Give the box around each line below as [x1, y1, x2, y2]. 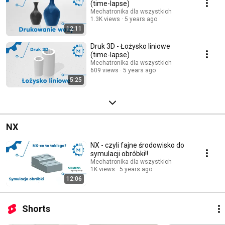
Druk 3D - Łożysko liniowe [90, 42, 170, 50]
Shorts [22, 203, 50, 214]
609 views [90, 66, 119, 74]
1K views [90, 165, 115, 173]
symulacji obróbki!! [90, 149, 148, 158]
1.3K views [90, 15, 120, 23]
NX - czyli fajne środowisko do [90, 141, 184, 149]
